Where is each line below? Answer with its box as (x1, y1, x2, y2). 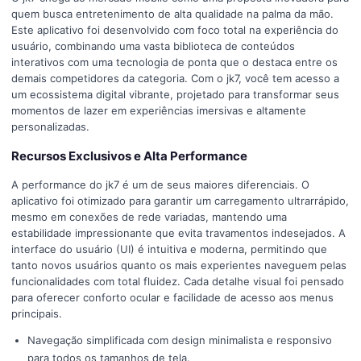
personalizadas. (11, 120, 89, 133)
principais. (11, 307, 62, 320)
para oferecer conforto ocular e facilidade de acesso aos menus (11, 291, 334, 304)
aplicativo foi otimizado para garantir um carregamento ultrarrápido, (11, 194, 349, 207)
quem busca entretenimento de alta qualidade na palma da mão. (11, 7, 334, 20)
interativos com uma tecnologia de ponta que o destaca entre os (11, 56, 338, 68)
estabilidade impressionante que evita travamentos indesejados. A (11, 226, 346, 239)
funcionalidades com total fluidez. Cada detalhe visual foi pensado (11, 275, 344, 288)
